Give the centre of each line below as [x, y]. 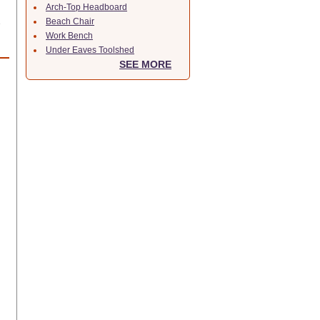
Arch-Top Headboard [86, 7]
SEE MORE [145, 64]
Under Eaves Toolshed [90, 50]
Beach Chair [70, 21]
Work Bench [69, 36]
